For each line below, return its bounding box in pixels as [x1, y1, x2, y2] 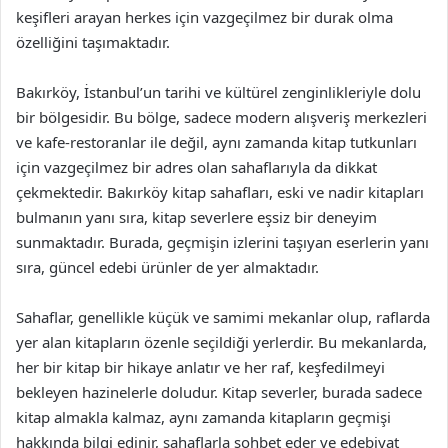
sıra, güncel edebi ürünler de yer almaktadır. [16, 257, 319, 277]
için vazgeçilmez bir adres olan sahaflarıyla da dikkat [16, 157, 377, 177]
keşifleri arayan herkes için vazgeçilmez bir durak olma [16, 7, 393, 27]
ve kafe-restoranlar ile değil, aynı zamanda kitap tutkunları [16, 132, 417, 152]
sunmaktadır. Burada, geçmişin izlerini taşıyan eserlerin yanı [16, 232, 429, 252]
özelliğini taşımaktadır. [16, 32, 170, 52]
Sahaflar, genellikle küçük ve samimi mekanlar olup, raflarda [16, 307, 430, 327]
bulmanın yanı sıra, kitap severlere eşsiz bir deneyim [16, 207, 377, 227]
